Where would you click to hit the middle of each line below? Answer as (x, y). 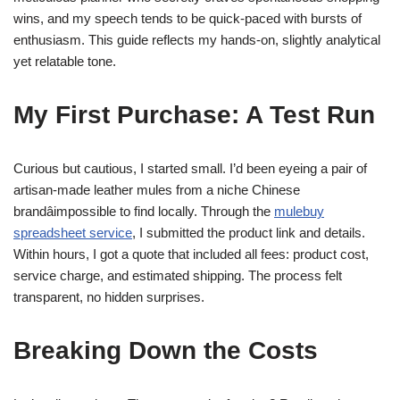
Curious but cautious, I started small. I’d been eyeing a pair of (190, 168)
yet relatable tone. (65, 61)
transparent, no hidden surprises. (109, 297)
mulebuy (299, 211)
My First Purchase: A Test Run (194, 115)
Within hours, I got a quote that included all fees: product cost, (191, 254)
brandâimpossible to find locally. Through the (144, 211)
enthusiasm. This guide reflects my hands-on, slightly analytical (197, 40)
